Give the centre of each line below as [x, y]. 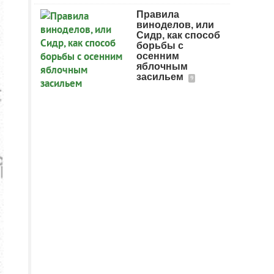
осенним [158, 56]
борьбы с [160, 46]
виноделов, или [175, 25]
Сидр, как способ [178, 35]
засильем [161, 77]
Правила [158, 14]
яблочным [162, 66]
